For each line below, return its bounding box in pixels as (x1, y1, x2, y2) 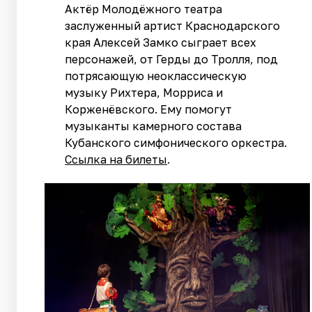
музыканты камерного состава (65, 119, 242, 134)
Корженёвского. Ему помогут (65, 102, 233, 117)
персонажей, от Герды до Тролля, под (65, 52, 279, 67)
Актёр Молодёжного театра (65, 2, 223, 17)
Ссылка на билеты (65, 153, 168, 167)
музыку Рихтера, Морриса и (65, 86, 224, 100)
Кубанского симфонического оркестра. (65, 136, 288, 150)
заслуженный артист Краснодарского (65, 19, 281, 33)
